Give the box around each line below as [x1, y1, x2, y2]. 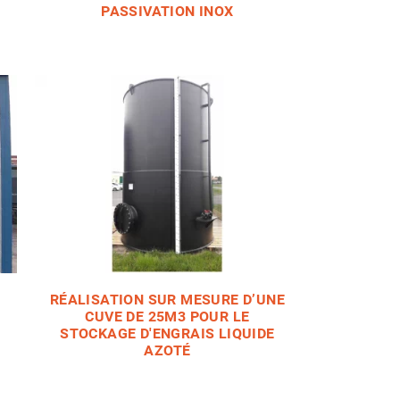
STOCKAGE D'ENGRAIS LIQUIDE [60, 325, 275, 343]
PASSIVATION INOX [101, 2, 234, 20]
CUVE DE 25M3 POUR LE [85, 308, 250, 326]
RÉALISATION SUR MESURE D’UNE [49, 291, 285, 309]
